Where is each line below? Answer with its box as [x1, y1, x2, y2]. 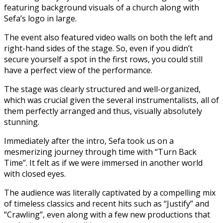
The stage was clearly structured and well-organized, [4, 84, 201, 95]
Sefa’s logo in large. [4, 13, 77, 24]
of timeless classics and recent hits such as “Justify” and [4, 198, 209, 210]
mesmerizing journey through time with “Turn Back [4, 146, 197, 158]
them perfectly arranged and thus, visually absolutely [4, 106, 202, 117]
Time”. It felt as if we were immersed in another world [4, 157, 203, 169]
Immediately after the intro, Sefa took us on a [4, 135, 174, 147]
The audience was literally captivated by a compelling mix [4, 187, 216, 199]
